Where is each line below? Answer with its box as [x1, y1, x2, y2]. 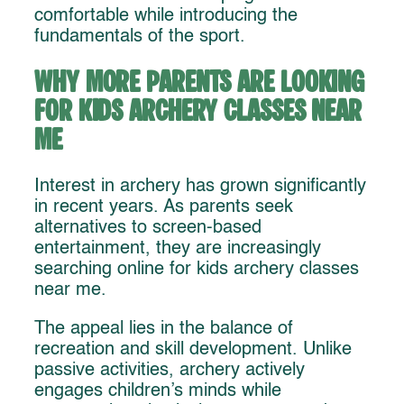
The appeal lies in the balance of [34, 320, 293, 339]
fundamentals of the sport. [34, 28, 245, 46]
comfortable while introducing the [34, 7, 298, 25]
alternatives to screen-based [34, 219, 262, 238]
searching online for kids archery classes [34, 261, 359, 280]
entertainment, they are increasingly [34, 240, 321, 259]
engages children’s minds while [34, 382, 281, 401]
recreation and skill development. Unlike [34, 341, 352, 360]
